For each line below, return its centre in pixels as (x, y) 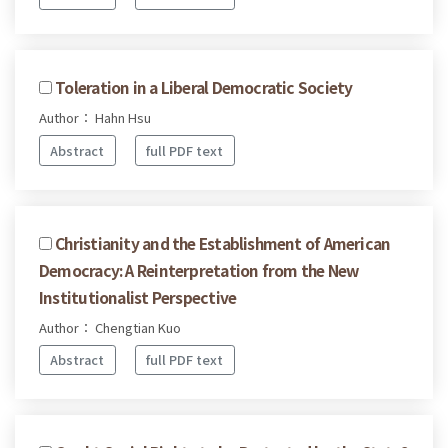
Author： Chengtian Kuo (110, 327)
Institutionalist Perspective (138, 296)
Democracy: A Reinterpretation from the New (199, 269)
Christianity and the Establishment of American (223, 242)
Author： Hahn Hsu (95, 117)
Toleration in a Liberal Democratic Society (204, 86)
